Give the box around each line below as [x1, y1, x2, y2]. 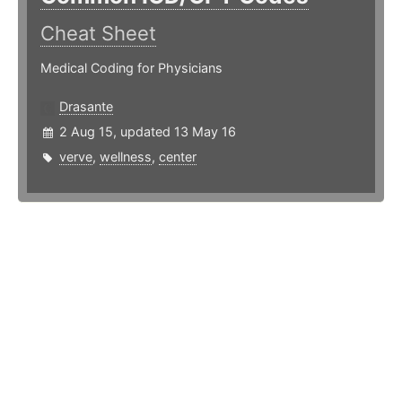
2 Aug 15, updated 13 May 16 [59, 124, 236, 140]
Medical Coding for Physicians [40, 60, 223, 76]
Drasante [59, 99, 113, 115]
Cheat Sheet [40, 22, 156, 46]
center [159, 149, 197, 165]
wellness [100, 149, 152, 165]
